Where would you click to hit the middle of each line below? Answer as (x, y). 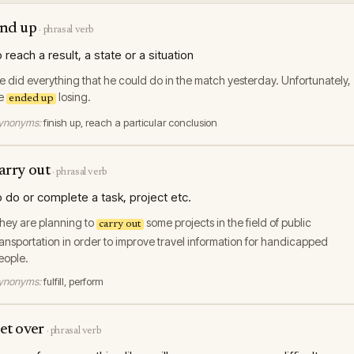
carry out (120, 224)
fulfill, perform (73, 281)
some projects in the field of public (228, 222)
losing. (73, 97)
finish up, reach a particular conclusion (130, 122)
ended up (31, 99)
